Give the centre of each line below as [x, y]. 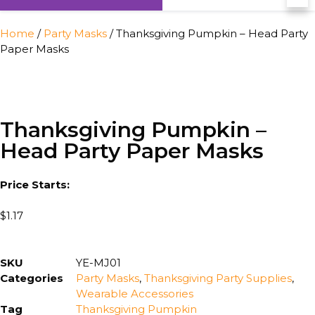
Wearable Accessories [135, 293]
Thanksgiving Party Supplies [218, 278]
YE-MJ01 [98, 262]
